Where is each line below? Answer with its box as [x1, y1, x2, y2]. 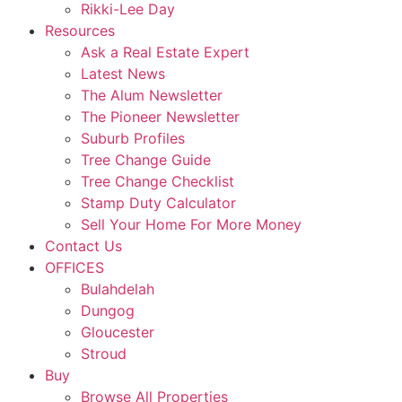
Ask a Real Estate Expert [81, 43, 249, 61]
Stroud [81, 345, 127, 363]
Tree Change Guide [81, 151, 211, 169]
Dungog [81, 301, 135, 319]
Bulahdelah [81, 280, 154, 298]
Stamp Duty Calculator [81, 194, 236, 212]
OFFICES [45, 258, 104, 276]
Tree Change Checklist [81, 172, 234, 190]
